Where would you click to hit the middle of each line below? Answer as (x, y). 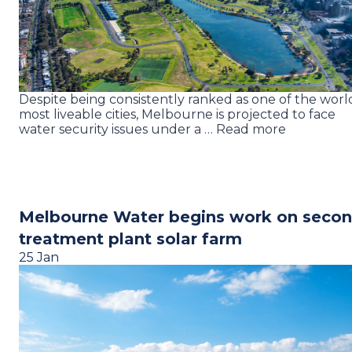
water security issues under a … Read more (152, 129)
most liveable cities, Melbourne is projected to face (177, 114)
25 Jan (39, 257)
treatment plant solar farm (130, 239)
